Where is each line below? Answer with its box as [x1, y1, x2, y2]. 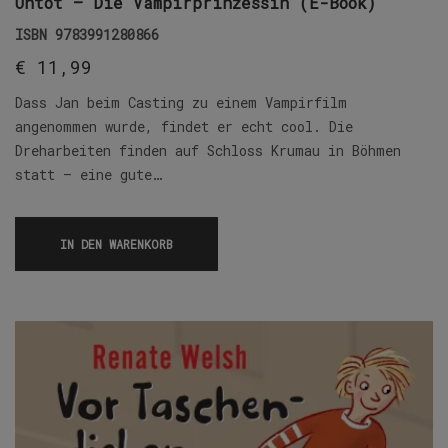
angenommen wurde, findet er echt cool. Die [15, 116, 353, 136]
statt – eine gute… [15, 164, 162, 184]
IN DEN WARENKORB [60, 235, 173, 252]
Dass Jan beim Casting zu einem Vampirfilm [15, 92, 347, 112]
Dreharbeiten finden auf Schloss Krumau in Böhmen [15, 140, 401, 160]
